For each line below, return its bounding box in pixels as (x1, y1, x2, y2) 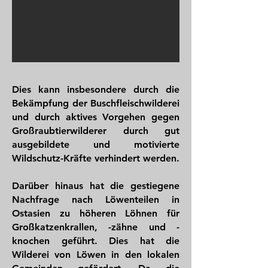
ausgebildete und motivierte (12, 139, 179, 150)
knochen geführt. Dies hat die (12, 235, 179, 246)
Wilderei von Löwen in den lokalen (12, 249, 179, 260)
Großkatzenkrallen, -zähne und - (12, 221, 179, 233)
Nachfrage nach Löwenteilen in (12, 194, 179, 205)
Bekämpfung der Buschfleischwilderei (12, 98, 179, 109)
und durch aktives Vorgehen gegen (12, 111, 179, 123)
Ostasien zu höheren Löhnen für (12, 208, 179, 219)
